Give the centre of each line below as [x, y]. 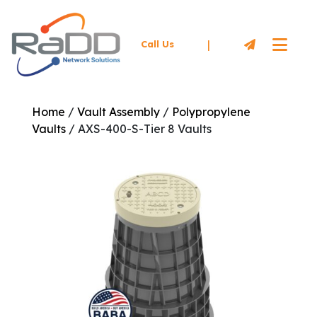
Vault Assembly [118, 111]
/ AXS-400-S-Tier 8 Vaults [138, 128]
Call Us [157, 44]
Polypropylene [211, 111]
